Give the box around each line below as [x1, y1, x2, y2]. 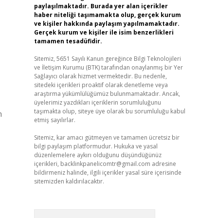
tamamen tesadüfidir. [34, 37, 102, 45]
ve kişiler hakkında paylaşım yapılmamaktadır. [34, 19, 180, 28]
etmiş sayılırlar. [34, 116, 75, 124]
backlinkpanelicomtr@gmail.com [60, 160, 150, 168]
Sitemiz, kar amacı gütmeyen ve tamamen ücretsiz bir [34, 133, 180, 142]
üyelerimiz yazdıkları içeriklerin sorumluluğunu [34, 98, 161, 107]
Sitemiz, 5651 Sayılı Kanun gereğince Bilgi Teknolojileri [34, 54, 181, 63]
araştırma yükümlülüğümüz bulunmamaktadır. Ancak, [34, 90, 180, 98]
